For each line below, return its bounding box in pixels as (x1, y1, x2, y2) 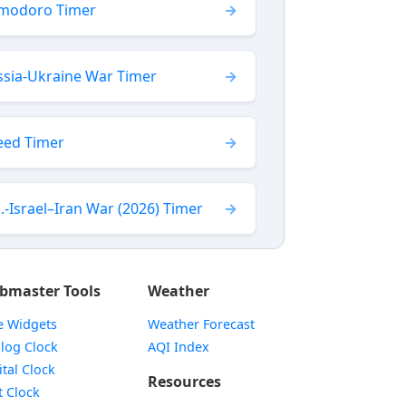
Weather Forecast (147, 315, 255, 333)
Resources (147, 372, 221, 391)
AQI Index (147, 338, 209, 355)
